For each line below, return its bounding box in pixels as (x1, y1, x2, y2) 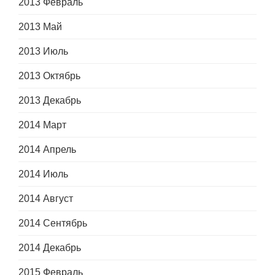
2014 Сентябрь (18, 218, 87, 229)
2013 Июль (18, 46, 68, 57)
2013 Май (18, 21, 62, 33)
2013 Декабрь (18, 95, 81, 106)
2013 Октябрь (18, 71, 80, 82)
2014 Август (18, 193, 73, 204)
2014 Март (18, 120, 66, 131)
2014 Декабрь (18, 242, 81, 254)
